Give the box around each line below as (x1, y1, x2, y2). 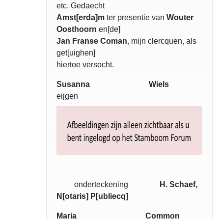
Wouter (166, 13, 193, 22)
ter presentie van (105, 13, 166, 22)
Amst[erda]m (56, 13, 105, 22)
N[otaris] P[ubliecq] (56, 192, 128, 201)
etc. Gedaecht (56, 1, 105, 10)
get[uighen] (56, 49, 95, 57)
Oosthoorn (56, 25, 97, 34)
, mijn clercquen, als (127, 37, 196, 46)
